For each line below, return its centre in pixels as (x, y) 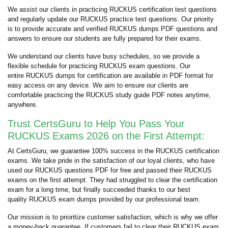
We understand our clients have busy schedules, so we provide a (104, 56)
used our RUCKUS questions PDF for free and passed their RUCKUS (110, 170)
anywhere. (23, 105)
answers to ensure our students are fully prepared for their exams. (105, 38)
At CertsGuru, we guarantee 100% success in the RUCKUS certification (113, 151)
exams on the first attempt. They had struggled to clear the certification (112, 180)
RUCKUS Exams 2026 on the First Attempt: (106, 136)
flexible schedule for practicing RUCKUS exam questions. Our (99, 66)
